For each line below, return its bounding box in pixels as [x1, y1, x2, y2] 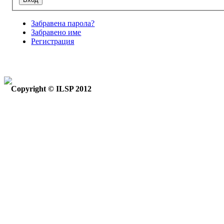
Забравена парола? [31, 19, 95, 28]
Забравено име [31, 28, 81, 37]
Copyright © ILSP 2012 [11, 84, 92, 93]
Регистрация [31, 37, 74, 46]
